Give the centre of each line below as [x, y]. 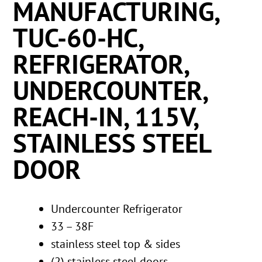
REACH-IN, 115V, [106, 117]
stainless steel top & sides [116, 244]
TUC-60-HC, [78, 38]
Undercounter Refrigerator [117, 208]
